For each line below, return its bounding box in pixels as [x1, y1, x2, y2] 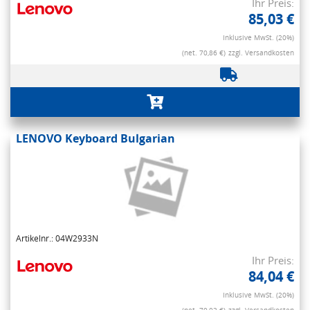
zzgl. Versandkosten [228, 48, 294, 58]
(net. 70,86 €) [182, 48, 226, 58]
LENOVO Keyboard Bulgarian [16, 131, 175, 147]
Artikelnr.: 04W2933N [16, 232, 98, 245]
